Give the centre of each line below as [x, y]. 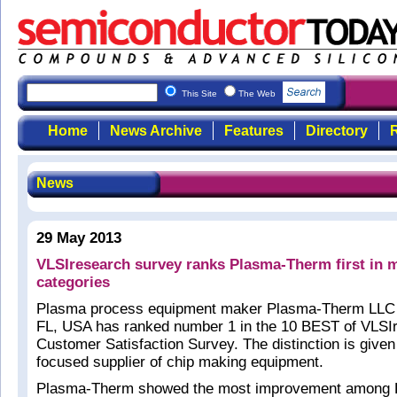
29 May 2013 [79, 238]
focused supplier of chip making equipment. [180, 362]
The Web [258, 93]
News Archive [156, 131]
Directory [336, 131]
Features [253, 131]
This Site [201, 93]
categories [73, 282]
